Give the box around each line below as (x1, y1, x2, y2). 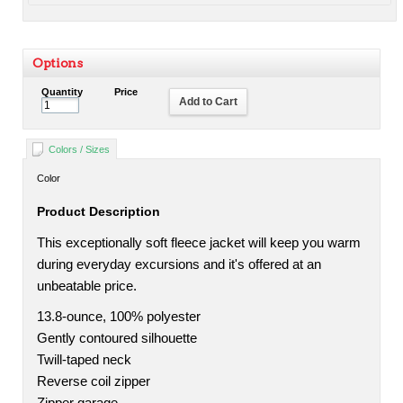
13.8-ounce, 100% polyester (37, 309, 201, 324)
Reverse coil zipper (37, 374, 150, 389)
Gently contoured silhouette (37, 331, 197, 345)
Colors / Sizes (49, 144, 110, 155)
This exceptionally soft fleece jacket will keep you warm (37, 236, 361, 250)
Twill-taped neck (37, 353, 131, 367)
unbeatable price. (37, 279, 137, 293)
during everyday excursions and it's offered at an (37, 257, 321, 272)
